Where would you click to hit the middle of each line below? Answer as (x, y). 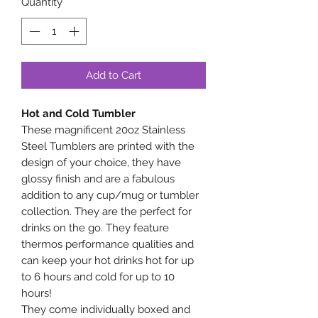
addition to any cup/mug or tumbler (110, 196)
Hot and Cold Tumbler (78, 114)
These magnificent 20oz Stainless (103, 130)
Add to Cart (114, 76)
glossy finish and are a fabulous (98, 179)
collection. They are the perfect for (106, 212)
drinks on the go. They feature (95, 228)
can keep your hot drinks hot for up (108, 261)
